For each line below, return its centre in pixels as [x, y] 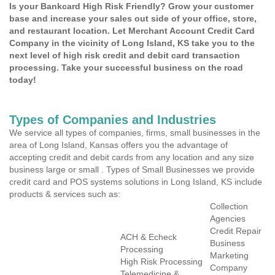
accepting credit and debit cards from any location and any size [132, 157]
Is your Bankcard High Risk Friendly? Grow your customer [131, 6]
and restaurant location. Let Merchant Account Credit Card [132, 31]
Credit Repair [236, 231]
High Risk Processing [161, 261]
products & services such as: [65, 194]
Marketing [229, 255]
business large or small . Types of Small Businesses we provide [132, 169]
